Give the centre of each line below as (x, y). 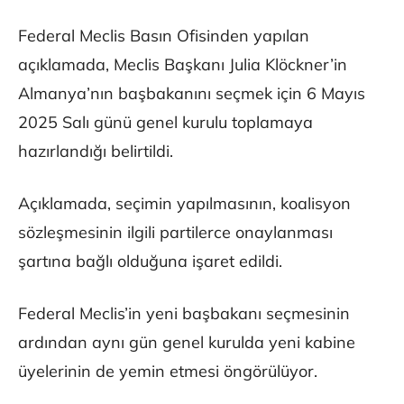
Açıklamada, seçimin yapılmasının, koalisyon (184, 204)
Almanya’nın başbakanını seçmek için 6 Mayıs (192, 94)
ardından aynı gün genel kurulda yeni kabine (187, 343)
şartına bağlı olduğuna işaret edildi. (150, 262)
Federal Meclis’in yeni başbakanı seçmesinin (184, 314)
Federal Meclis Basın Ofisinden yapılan (164, 36)
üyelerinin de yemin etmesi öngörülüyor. (168, 372)
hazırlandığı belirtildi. (96, 151)
